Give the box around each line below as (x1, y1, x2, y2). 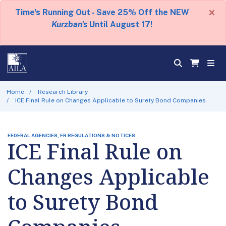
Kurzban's (51, 20, 87, 29)
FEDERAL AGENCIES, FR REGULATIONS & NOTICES (8, 132, 135, 138)
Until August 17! (87, 20, 152, 29)
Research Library (38, 88, 88, 95)
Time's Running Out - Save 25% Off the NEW (15, 8, 189, 17)
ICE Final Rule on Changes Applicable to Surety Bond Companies (15, 96, 206, 104)
